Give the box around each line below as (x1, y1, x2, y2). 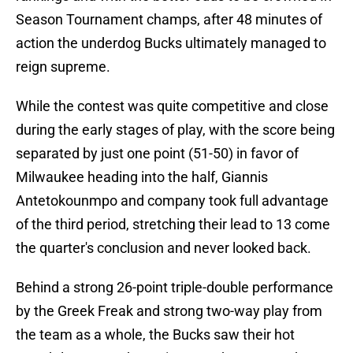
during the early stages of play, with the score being (16, 121, 335, 139)
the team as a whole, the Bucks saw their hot (16, 326, 295, 344)
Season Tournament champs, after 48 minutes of (16, 11, 322, 28)
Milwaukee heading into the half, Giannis (16, 169, 268, 186)
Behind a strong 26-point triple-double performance (16, 279, 333, 296)
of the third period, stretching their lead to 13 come (16, 216, 330, 233)
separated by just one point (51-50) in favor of (16, 145, 299, 162)
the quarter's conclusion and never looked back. (16, 240, 311, 257)
